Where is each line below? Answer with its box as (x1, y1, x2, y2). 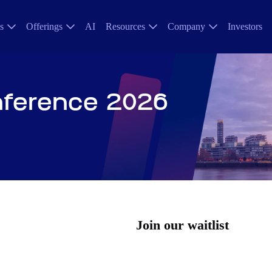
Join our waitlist (136, 217, 229, 233)
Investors (228, 21, 262, 32)
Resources (106, 21, 145, 32)
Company (168, 21, 205, 32)
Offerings (26, 21, 63, 32)
